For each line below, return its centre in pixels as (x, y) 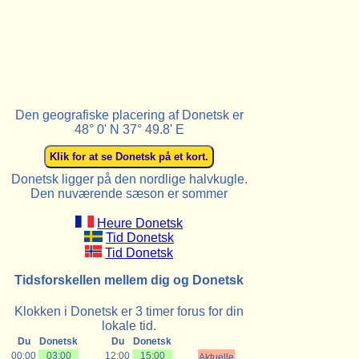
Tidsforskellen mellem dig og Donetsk (129, 280)
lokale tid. (129, 326)
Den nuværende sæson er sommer (129, 193)
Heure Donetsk (140, 223)
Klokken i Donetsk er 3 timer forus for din (129, 312)
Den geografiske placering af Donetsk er (129, 115)
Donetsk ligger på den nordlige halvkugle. (129, 179)
